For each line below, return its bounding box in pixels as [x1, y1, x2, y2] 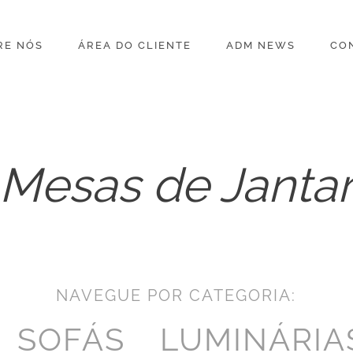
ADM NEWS [225, 39, 295, 51]
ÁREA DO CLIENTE [77, 39, 191, 51]
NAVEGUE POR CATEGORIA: [56, 286, 297, 305]
